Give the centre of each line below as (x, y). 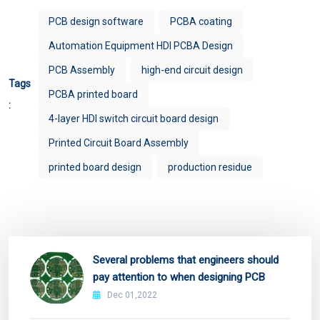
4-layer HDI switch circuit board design (134, 119)
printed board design (95, 167)
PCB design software (96, 22)
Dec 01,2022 (131, 295)
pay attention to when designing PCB (179, 277)
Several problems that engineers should (186, 260)
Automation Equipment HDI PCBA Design (141, 46)
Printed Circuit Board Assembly (119, 143)
